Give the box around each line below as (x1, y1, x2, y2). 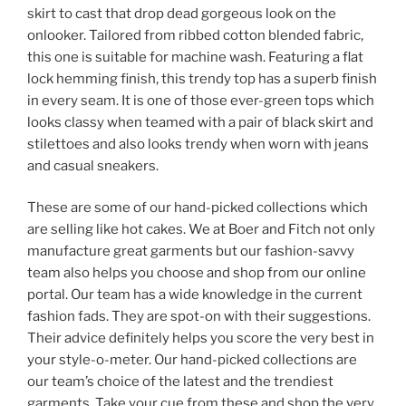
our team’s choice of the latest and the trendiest (27, 373, 333, 391)
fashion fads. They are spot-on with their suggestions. (27, 308, 371, 325)
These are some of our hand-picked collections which (27, 199, 368, 217)
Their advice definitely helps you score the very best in (27, 330, 374, 347)
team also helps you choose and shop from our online (27, 265, 366, 282)
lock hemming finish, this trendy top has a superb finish (27, 70, 377, 87)
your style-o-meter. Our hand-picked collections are (27, 352, 357, 369)
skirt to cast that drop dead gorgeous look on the (27, 5, 336, 22)
